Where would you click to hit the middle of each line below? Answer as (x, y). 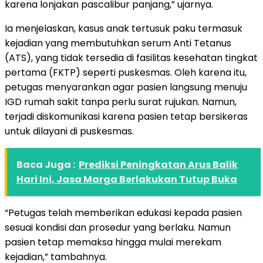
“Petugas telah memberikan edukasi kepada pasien (123, 213)
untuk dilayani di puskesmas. (69, 131)
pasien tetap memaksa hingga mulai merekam (113, 242)
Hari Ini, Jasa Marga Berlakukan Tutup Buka (127, 179)
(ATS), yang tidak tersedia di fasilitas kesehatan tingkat (131, 58)
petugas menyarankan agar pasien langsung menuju (126, 87)
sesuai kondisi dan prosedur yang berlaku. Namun (118, 227)
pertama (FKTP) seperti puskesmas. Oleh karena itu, (126, 72)
